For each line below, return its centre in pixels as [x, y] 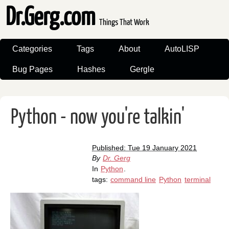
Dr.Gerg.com [52, 18]
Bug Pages [32, 70]
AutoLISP [182, 49]
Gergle [142, 70]
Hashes [91, 70]
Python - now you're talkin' [98, 118]
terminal [198, 180]
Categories [32, 49]
